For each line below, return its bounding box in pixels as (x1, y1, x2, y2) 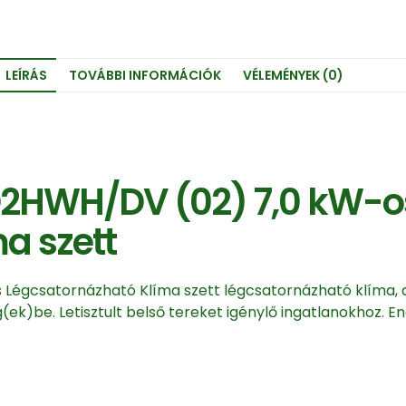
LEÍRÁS (5, 65, 47, 84)
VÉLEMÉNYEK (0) (242, 65, 343, 84)
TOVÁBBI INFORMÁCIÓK (68, 65, 221, 84)
